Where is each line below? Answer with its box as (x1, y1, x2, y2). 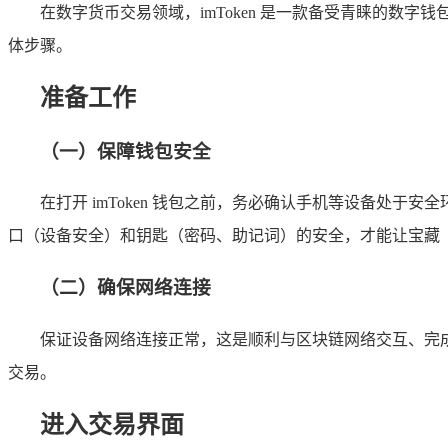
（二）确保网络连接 (40, 277, 211, 299)
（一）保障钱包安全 (40, 140, 211, 162)
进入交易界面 (40, 411, 184, 438)
